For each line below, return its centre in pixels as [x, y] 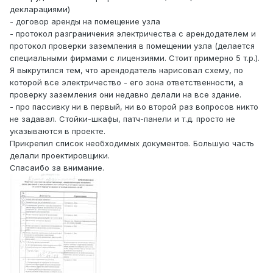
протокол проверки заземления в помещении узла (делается [132, 46]
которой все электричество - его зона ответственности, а [126, 83]
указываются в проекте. [58, 131]
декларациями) [40, 9]
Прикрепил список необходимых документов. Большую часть [132, 144]
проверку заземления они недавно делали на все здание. [126, 95]
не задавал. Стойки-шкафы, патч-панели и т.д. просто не [122, 119]
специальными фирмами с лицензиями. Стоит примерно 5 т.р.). [135, 58]
